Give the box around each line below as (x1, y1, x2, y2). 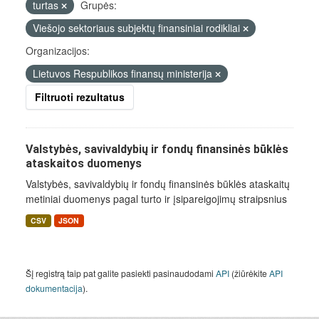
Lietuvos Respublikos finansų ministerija (33, 66, 215, 80)
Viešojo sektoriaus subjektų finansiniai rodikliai (33, 21, 243, 35)
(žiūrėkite (229, 267, 269, 279)
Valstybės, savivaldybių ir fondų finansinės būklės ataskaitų (26, 177, 290, 191)
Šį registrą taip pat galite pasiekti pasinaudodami (26, 267, 216, 279)
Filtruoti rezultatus (35, 90, 125, 104)
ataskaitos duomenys (26, 157, 142, 170)
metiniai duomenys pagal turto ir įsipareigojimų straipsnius (26, 192, 287, 206)
